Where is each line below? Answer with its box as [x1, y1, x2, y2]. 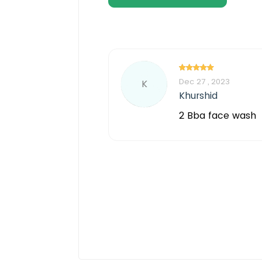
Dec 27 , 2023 [178, 75, 230, 87]
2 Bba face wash [178, 108, 256, 122]
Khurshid [178, 88, 218, 102]
